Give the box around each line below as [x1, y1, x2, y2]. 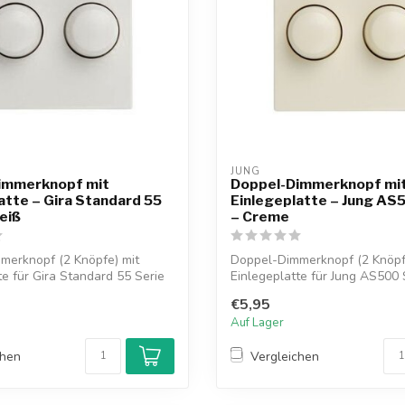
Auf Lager [231, 315, 284, 332]
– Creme [231, 208, 289, 225]
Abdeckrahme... [231, 284, 318, 301]
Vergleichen [250, 347, 319, 365]
